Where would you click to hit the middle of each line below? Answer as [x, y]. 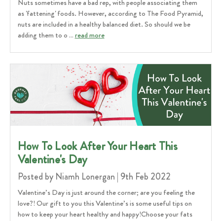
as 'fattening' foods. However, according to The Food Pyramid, [110, 14]
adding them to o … [46, 35]
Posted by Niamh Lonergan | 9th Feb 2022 [94, 177]
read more [90, 35]
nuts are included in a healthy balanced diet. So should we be [104, 24]
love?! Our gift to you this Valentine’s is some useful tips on [105, 203]
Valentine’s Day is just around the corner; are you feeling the [106, 193]
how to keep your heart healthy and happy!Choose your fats [105, 214]
